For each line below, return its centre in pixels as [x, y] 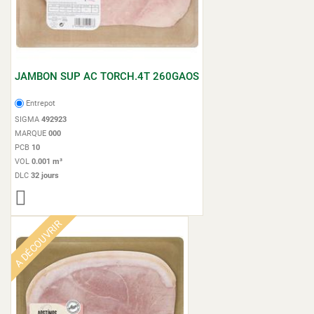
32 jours [45, 176]
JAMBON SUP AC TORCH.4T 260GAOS [107, 76]
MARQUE [32, 134]
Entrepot [41, 103]
